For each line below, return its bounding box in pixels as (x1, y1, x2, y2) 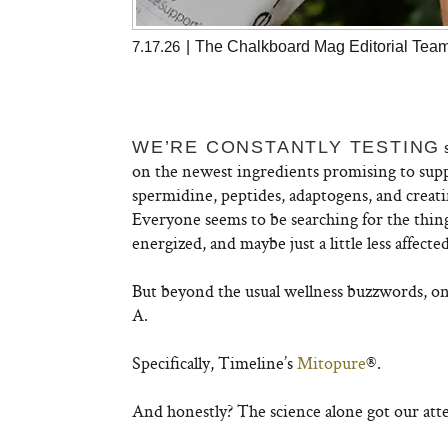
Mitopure (297, 351, 366, 375)
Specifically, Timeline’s (132, 351, 297, 375)
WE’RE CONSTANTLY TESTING (132, 137, 441, 158)
